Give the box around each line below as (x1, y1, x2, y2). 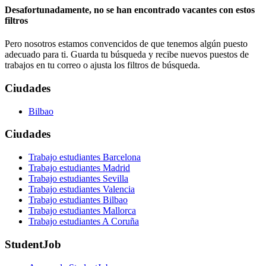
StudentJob (5, 237, 61, 251)
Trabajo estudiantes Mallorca (28, 205, 136, 216)
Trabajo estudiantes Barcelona (28, 152, 141, 163)
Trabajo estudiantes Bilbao (28, 195, 128, 205)
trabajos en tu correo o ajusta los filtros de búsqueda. (5, 60, 200, 71)
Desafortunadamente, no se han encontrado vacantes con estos (5, 4, 255, 15)
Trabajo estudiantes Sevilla (28, 173, 128, 184)
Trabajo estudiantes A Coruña (28, 216, 139, 227)
